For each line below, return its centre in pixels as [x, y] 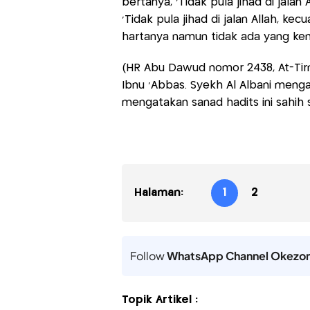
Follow [148, 256]
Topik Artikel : [159, 300]
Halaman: [158, 193]
